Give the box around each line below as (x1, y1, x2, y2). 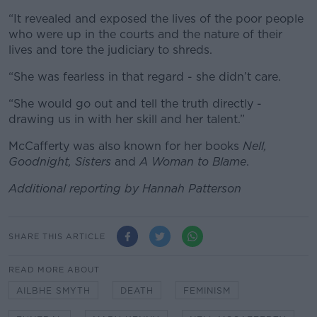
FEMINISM (183, 285, 231, 296)
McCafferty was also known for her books (8, 139, 243, 153)
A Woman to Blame (139, 155, 246, 168)
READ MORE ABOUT (8, 265, 100, 275)
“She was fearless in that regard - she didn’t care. (8, 70, 281, 83)
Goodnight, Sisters (8, 155, 115, 168)
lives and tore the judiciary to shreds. (8, 43, 212, 57)
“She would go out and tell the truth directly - (8, 97, 262, 110)
